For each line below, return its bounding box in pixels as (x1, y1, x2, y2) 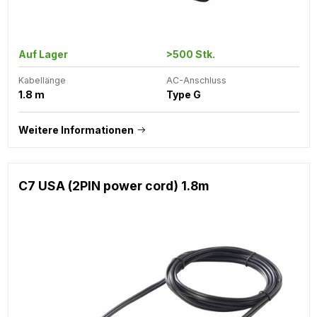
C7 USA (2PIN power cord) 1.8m (18, 178, 209, 193)
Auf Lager (18, 47, 68, 60)
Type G (166, 88, 201, 100)
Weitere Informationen (18, 123, 134, 136)
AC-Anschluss (166, 74, 226, 86)
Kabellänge (18, 74, 66, 86)
